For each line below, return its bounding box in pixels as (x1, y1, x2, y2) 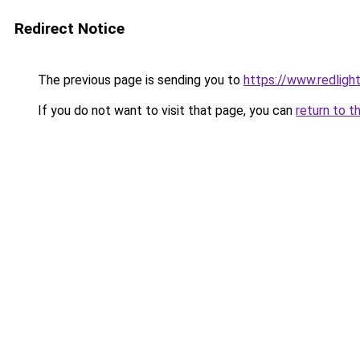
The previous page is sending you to (35, 72, 243, 88)
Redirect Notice (14, 19, 125, 38)
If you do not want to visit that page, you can (35, 103, 296, 118)
